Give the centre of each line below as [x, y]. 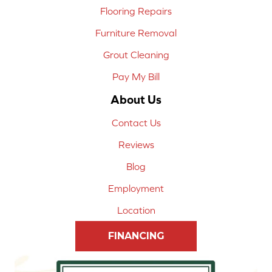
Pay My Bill [136, 77]
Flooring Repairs [136, 11]
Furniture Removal [136, 33]
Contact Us [136, 123]
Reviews [136, 145]
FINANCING [136, 236]
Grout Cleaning [136, 55]
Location [136, 210]
